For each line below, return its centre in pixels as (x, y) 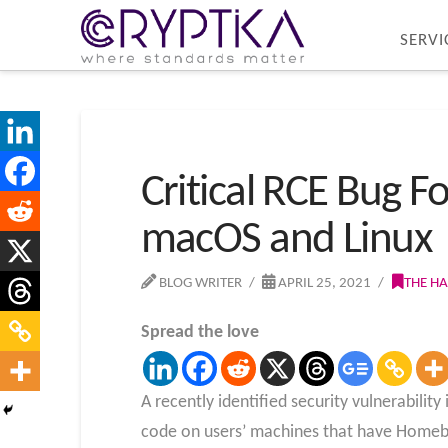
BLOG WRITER (198, 283)
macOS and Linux (286, 240)
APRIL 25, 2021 (323, 283)
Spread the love (199, 332)
